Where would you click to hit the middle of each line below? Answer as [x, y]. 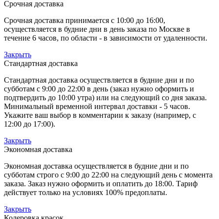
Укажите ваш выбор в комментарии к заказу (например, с [100, 115]
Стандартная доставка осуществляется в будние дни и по [99, 80]
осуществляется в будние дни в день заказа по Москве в [97, 29]
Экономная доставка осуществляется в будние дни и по [96, 166]
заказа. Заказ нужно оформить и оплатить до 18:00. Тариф [101, 183]
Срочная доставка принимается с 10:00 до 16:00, [85, 20]
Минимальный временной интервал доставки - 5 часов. [97, 106]
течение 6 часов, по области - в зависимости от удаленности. [106, 38]
